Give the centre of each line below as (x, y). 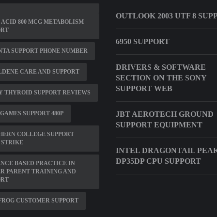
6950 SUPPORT (143, 41)
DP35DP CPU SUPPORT (158, 161)
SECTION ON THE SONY (161, 78)
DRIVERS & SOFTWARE (161, 67)
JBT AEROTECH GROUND (165, 114)
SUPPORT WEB (144, 88)
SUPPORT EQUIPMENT (159, 125)
